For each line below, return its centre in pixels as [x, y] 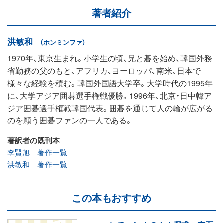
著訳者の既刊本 [34, 140]
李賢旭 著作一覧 [37, 152]
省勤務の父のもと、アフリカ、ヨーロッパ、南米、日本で [104, 70]
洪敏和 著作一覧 [37, 164]
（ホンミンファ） [63, 42]
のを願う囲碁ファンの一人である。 [70, 120]
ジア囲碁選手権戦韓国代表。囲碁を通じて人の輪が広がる [110, 107]
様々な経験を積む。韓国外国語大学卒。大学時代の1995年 [110, 82]
